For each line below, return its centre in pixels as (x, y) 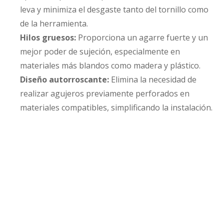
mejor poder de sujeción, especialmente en (100, 51)
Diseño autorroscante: (64, 79)
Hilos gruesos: (48, 37)
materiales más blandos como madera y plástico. (110, 65)
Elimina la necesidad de (153, 79)
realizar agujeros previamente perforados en (105, 93)
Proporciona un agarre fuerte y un (142, 37)
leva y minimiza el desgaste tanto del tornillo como (114, 9)
